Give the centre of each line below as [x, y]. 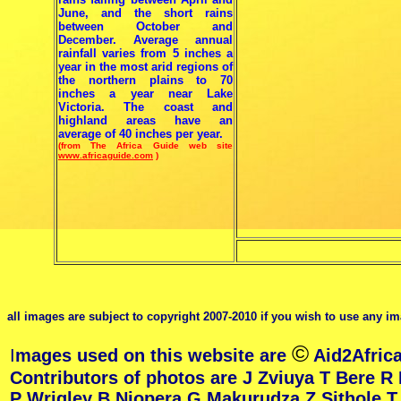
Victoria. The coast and [145, 107]
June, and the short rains [145, 13]
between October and [145, 26]
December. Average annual [145, 40]
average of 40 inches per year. [141, 134]
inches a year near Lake [145, 94]
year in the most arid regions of [145, 67]
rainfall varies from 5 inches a [145, 53]
